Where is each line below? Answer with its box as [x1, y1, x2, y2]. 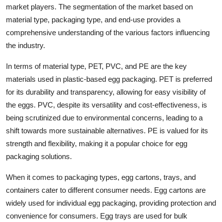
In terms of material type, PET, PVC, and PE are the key [6, 61, 187, 70]
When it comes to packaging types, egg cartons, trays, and [6, 172, 196, 181]
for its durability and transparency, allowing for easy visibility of [6, 87, 206, 96]
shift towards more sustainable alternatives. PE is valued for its [6, 126, 208, 135]
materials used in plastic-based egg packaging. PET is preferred [6, 74, 212, 83]
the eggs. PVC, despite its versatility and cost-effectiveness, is [6, 100, 207, 109]
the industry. [6, 41, 45, 50]
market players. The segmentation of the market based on [6, 2, 193, 11]
